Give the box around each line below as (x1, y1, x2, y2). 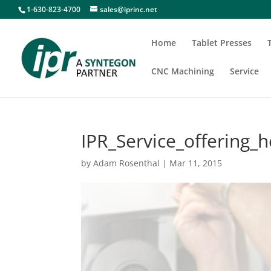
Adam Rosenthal (93, 157, 160, 169)
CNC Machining (151, 65, 214, 77)
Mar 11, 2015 (169, 157, 223, 169)
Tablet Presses (192, 37, 252, 48)
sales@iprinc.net (100, 4, 157, 15)
